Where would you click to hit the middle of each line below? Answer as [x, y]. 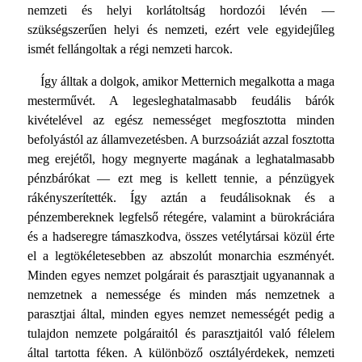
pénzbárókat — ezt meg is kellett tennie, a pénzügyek [181, 179]
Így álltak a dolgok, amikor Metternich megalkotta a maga [187, 82]
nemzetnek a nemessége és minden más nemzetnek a [181, 295]
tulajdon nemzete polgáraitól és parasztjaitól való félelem [181, 334]
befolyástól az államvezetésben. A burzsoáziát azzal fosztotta [181, 140]
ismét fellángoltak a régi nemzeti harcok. [130, 49]
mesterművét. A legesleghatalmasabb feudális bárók [181, 101]
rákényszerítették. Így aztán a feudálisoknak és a [181, 198]
